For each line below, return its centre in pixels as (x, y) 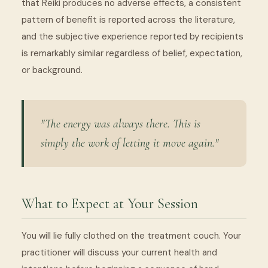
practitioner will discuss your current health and (119, 252)
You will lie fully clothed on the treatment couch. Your (131, 235)
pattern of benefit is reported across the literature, (128, 19)
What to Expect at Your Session (110, 203)
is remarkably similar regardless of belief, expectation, (132, 53)
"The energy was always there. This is (121, 124)
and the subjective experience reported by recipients (133, 36)
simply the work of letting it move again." (130, 143)
